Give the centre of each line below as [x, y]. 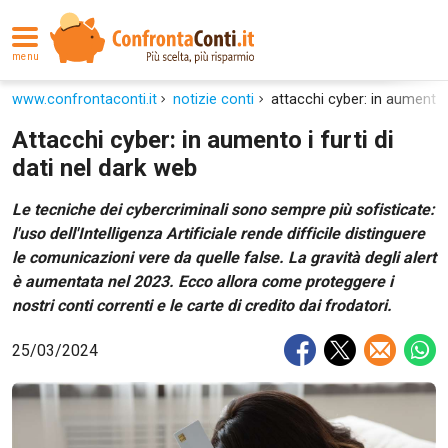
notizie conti [214, 99]
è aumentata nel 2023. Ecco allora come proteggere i [202, 281]
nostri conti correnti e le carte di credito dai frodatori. [202, 305]
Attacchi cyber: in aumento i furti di [203, 140]
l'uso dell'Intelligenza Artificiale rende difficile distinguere [218, 233]
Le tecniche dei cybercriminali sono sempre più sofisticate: [223, 209]
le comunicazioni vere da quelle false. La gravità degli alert [224, 257]
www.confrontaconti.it [84, 99]
